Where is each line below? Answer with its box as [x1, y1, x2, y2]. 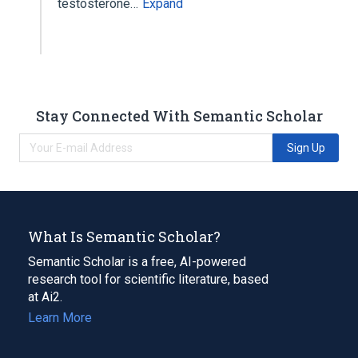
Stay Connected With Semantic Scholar [35, 105, 323, 125]
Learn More [28, 309, 92, 325]
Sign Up [286, 141, 325, 154]
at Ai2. [28, 288, 62, 304]
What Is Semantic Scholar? [28, 226, 221, 246]
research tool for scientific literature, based [28, 271, 268, 287]
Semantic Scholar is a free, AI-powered [28, 253, 246, 269]
